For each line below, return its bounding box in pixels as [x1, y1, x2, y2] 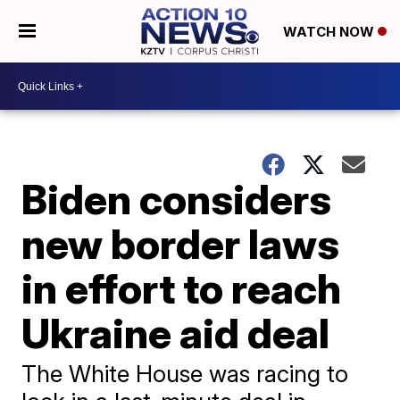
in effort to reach [21, 263, 342, 313]
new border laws [21, 219, 340, 269]
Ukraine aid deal [21, 308, 330, 358]
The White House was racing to [21, 360, 349, 387]
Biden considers [21, 174, 332, 224]
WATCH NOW [282, 23, 378, 41]
